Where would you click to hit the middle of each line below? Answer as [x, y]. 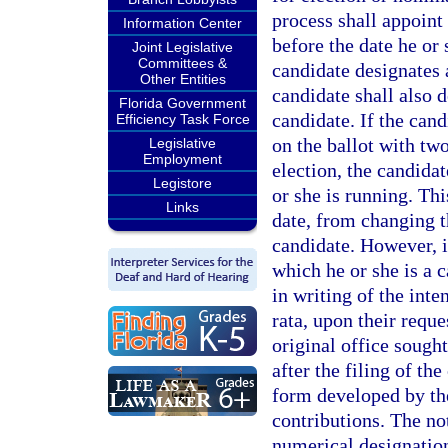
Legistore [182, 183]
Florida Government [182, 103]
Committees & [182, 63]
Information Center [182, 23]
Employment [182, 159]
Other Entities [182, 79]
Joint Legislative [182, 47]
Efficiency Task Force [182, 119]
